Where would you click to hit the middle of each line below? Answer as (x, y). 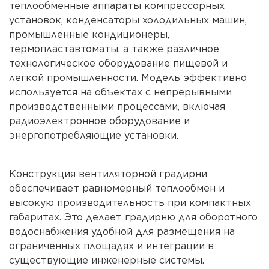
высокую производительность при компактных (130, 203)
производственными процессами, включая (117, 107)
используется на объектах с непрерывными (120, 92)
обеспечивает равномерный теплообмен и (117, 188)
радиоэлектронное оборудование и (99, 121)
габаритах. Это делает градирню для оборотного (133, 217)
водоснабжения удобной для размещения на (122, 231)
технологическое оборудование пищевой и (118, 63)
